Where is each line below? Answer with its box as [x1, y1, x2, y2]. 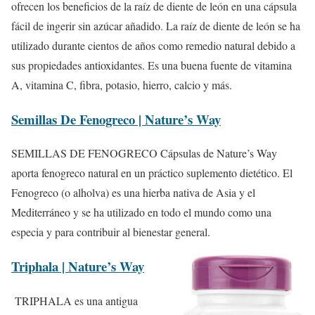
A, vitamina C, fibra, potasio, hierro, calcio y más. [11, 77, 232, 92]
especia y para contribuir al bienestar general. [11, 224, 210, 240]
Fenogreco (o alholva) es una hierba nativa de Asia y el [11, 185, 255, 200]
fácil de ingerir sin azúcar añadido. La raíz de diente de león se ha [11, 18, 300, 33]
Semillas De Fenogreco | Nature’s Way [11, 109, 221, 129]
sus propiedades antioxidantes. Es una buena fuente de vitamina [11, 57, 292, 72]
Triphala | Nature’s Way [11, 256, 144, 276]
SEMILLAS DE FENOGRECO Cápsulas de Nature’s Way [11, 146, 277, 161]
